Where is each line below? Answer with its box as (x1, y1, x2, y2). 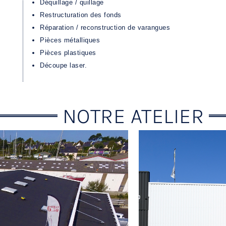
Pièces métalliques (40, 36, 100, 44)
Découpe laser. (40, 62, 87, 70)
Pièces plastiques (40, 49, 96, 57)
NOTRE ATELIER (62, 103, 204, 129)
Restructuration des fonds (40, 11, 122, 19)
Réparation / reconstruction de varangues (40, 24, 170, 32)
